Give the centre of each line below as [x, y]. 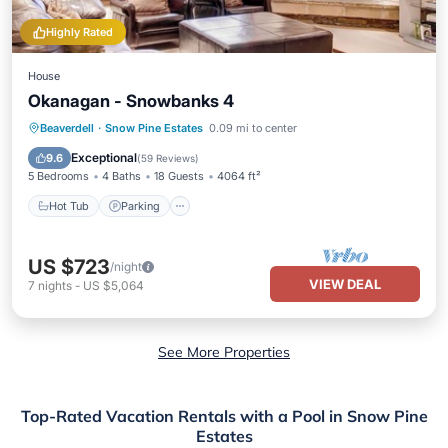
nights [55, 285]
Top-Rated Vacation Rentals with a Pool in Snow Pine [224, 416]
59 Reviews [168, 158]
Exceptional [104, 157]
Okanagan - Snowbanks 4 [131, 101]
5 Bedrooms [58, 176]
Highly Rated [79, 32]
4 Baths [121, 176]
